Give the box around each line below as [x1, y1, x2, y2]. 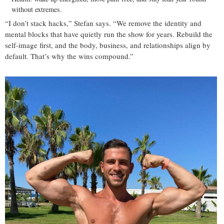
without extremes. [11, 4, 62, 14]
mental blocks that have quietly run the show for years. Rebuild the [5, 29, 212, 39]
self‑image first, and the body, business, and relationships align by [5, 40, 210, 50]
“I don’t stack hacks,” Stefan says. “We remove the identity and [5, 18, 201, 28]
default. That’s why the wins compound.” [5, 51, 133, 61]
